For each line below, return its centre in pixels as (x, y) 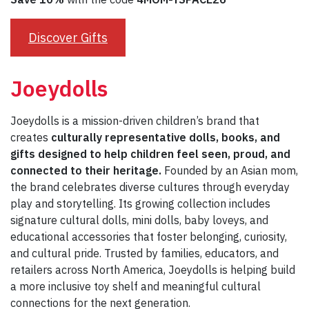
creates (31, 138)
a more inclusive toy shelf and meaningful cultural (136, 287)
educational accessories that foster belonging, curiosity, (149, 237)
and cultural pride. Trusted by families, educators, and (144, 253)
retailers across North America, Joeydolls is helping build (153, 270)
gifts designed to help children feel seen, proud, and (150, 154)
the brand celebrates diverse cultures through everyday (150, 187)
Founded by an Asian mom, (231, 171)
